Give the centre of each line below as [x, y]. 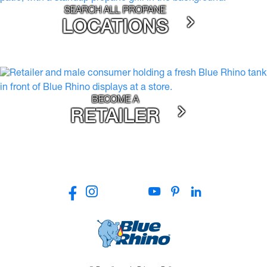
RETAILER [115, 118]
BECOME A [115, 100]
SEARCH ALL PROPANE [115, 11]
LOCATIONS [115, 28]
